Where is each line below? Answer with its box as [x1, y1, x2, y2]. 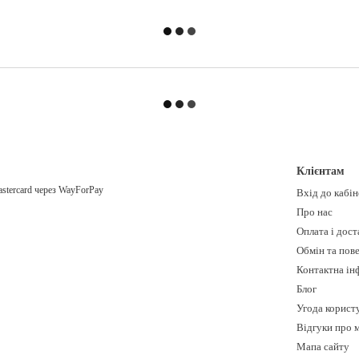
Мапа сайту [296, 341, 350, 353]
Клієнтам [296, 165, 345, 177]
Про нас [296, 206, 333, 218]
